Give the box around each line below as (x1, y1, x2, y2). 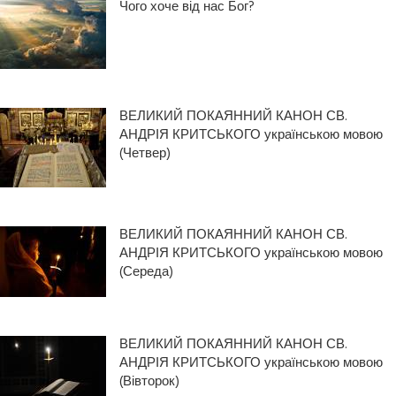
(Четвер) (119, 142, 171, 164)
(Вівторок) (119, 370, 179, 392)
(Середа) (119, 261, 173, 283)
